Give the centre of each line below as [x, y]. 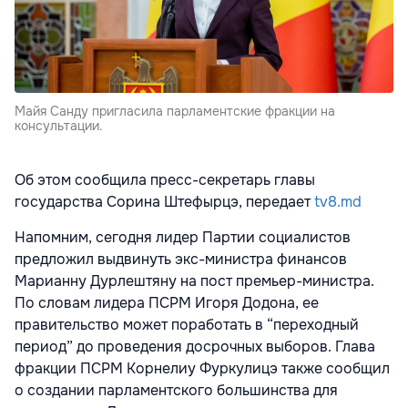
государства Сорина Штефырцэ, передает [164, 201]
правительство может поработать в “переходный [187, 324]
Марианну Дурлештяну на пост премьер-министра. [194, 280]
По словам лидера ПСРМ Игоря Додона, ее [167, 302]
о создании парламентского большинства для [176, 390]
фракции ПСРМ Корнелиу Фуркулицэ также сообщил [202, 368]
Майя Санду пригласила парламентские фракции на [175, 111]
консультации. [59, 125]
